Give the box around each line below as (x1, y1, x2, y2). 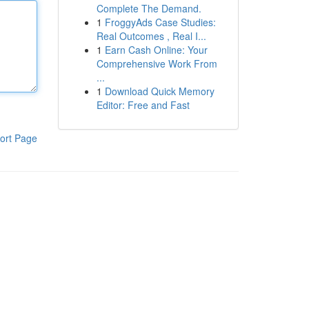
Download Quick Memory (104, 84, 215, 98)
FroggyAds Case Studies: (104, 15, 216, 29)
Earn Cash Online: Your (104, 43, 208, 57)
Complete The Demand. (96, 1, 201, 15)
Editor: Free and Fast (96, 98, 190, 112)
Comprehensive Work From (96, 57, 217, 70)
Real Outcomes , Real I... (96, 29, 206, 43)
